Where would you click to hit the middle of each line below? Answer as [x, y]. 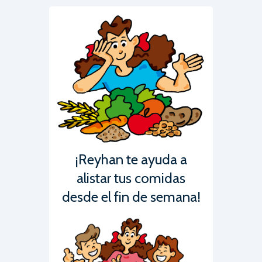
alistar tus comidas [131, 178]
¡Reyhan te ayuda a [131, 160]
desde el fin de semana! [131, 197]
